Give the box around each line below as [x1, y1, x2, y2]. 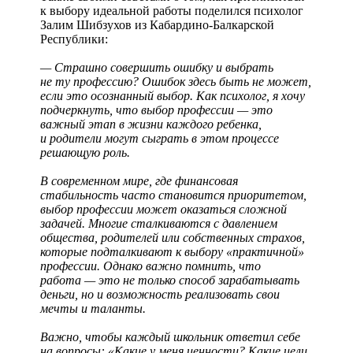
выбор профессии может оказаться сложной [40, 203, 287, 217]
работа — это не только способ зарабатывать [40, 273, 299, 288]
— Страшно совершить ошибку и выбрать [40, 61, 273, 75]
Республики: [40, 32, 108, 46]
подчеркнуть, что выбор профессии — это [40, 103, 273, 117]
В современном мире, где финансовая [40, 174, 238, 188]
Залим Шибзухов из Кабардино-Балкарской [40, 18, 274, 32]
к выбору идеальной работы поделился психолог [40, 4, 303, 18]
